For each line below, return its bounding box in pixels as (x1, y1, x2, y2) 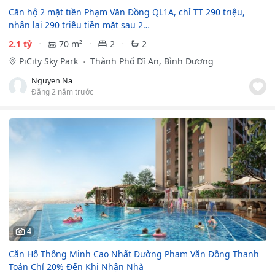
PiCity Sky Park (18, 55, 80, 67)
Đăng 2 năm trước (31, 86, 93, 96)
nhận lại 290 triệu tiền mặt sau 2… (9, 19, 150, 31)
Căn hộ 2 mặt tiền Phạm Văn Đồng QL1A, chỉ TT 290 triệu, (9, 6, 245, 18)
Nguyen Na (31, 75, 72, 86)
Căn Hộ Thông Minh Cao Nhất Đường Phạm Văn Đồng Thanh (9, 247, 259, 260)
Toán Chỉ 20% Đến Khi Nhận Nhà (9, 260, 144, 273)
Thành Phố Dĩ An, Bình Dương (87, 55, 214, 67)
